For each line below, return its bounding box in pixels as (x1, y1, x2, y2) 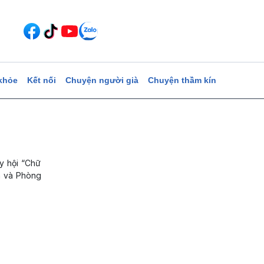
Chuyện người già (65, 75, 138, 85)
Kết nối (27, 75, 56, 85)
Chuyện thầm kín (147, 75, 216, 85)
